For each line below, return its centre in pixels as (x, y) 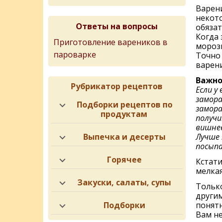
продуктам (124, 114)
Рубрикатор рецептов (117, 86)
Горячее (124, 160)
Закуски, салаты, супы (124, 182)
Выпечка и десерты (124, 137)
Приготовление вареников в (111, 42)
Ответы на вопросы (117, 26)
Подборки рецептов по (125, 105)
